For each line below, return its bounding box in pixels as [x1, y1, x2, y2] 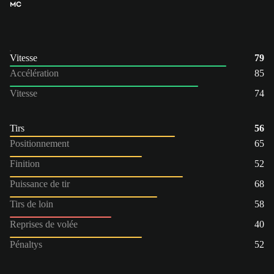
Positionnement [10, 138, 69, 149]
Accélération [10, 67, 59, 78]
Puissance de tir [10, 178, 70, 189]
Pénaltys [10, 239, 42, 250]
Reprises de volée [10, 218, 78, 229]
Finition [10, 158, 40, 169]
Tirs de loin [10, 198, 53, 209]
